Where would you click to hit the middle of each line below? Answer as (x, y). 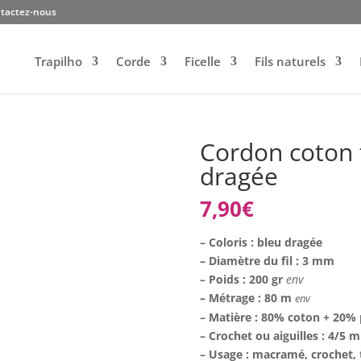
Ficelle (202, 61)
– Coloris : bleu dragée (261, 242)
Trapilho (58, 61)
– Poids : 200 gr (243, 279)
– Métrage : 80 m (248, 298)
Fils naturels (290, 61)
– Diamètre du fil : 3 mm (268, 261)
